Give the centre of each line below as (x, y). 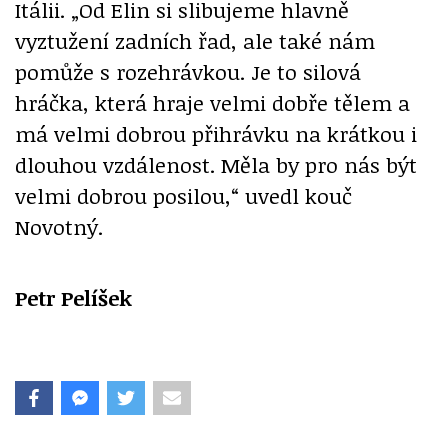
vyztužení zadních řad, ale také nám (195, 40)
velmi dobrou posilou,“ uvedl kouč (183, 195)
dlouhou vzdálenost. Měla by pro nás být (216, 164)
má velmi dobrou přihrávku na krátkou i (216, 133)
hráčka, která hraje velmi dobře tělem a (212, 102)
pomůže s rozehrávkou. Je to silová (188, 71)
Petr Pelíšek (73, 297)
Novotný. (59, 226)
